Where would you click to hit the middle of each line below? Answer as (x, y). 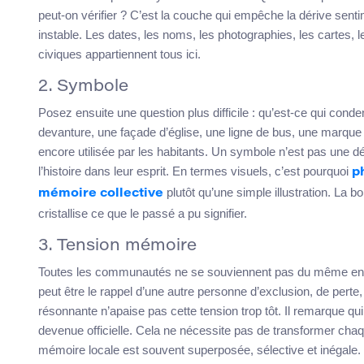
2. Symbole (83, 87)
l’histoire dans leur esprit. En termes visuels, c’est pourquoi (195, 171)
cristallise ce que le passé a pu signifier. (143, 214)
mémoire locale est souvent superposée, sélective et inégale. (199, 350)
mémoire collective (101, 194)
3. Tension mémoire (117, 247)
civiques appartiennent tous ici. (119, 54)
